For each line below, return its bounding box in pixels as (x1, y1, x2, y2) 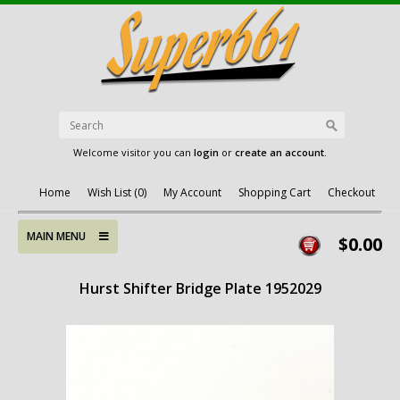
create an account (235, 146, 324, 159)
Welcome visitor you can (73, 146, 194, 159)
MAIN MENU (27, 229, 99, 244)
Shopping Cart (238, 185, 311, 200)
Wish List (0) (87, 185, 146, 200)
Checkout (328, 185, 375, 200)
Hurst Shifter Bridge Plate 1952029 (79, 279, 321, 298)
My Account (163, 185, 221, 200)
